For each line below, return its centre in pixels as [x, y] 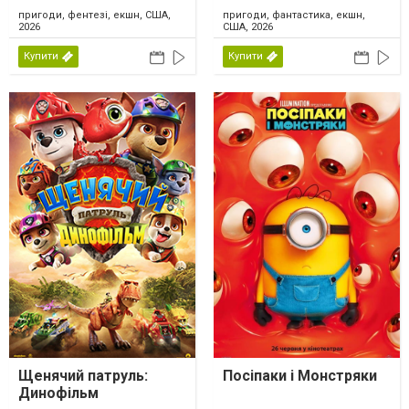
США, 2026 [248, 26]
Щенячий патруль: [83, 375]
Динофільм [58, 393]
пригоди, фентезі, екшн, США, [94, 15]
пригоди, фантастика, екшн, [294, 15]
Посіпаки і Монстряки [300, 375]
